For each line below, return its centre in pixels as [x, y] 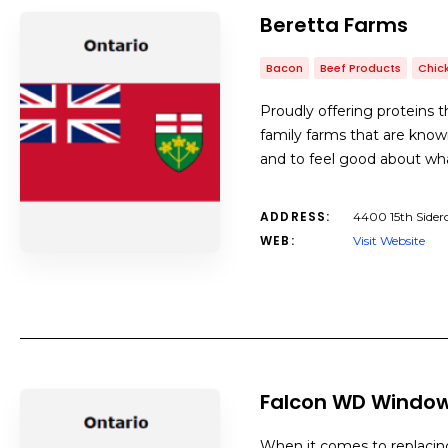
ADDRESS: [295, 216]
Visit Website [389, 240]
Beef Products [360, 68]
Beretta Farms [334, 25]
